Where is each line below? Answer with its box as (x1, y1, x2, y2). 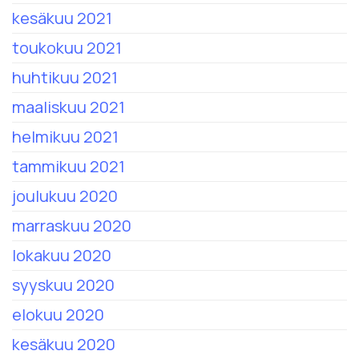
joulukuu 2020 (12, 185, 118, 208)
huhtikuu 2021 (12, 67, 118, 89)
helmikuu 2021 (12, 126, 119, 148)
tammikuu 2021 (12, 155, 125, 178)
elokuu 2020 (12, 304, 104, 326)
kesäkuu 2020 (12, 333, 115, 356)
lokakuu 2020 (12, 244, 111, 267)
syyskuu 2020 (12, 274, 115, 296)
